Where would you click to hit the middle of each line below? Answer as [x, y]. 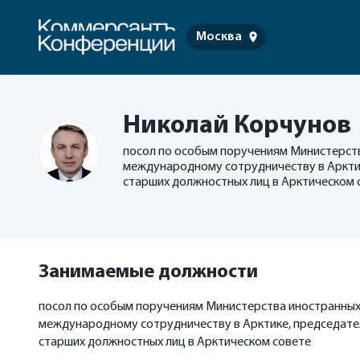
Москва [219, 37]
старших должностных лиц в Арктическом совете [175, 342]
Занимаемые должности [148, 272]
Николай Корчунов [237, 126]
